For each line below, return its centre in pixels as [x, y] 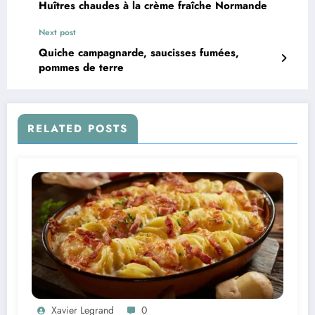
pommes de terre [81, 67]
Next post [57, 32]
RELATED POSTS [78, 128]
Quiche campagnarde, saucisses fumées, [139, 52]
